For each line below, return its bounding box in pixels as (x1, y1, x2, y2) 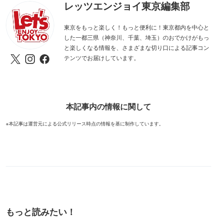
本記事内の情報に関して (66, 101, 151, 112)
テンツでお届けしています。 (64, 53, 139, 62)
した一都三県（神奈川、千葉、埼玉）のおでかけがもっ (64, 33, 209, 42)
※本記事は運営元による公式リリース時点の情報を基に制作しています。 (6, 120, 164, 127)
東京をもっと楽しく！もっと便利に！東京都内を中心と (64, 23, 209, 31)
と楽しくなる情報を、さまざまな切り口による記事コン (64, 43, 209, 52)
